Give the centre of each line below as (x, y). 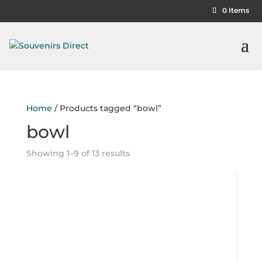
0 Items (235, 10)
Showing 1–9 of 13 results (78, 153)
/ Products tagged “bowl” (106, 108)
